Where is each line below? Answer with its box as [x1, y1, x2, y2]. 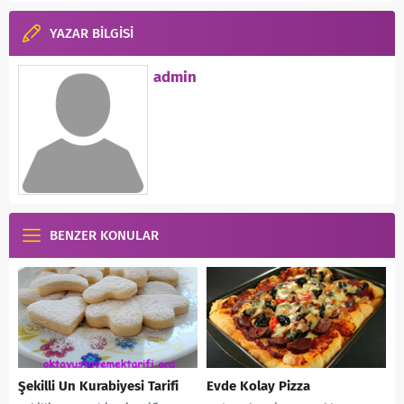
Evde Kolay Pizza [207, 377, 310, 394]
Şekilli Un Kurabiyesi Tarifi [18, 377, 179, 394]
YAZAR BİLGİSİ [50, 24, 133, 41]
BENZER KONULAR [50, 226, 159, 243]
